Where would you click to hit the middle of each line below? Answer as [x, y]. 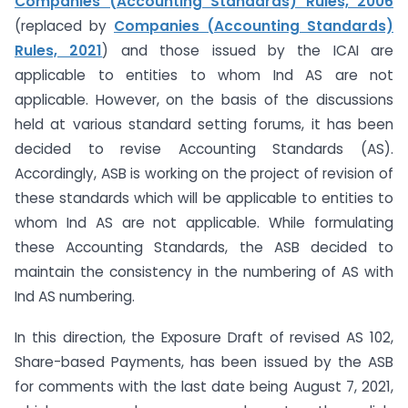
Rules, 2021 [59, 51]
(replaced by [64, 26]
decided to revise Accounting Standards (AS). [204, 149]
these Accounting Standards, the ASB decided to [204, 248]
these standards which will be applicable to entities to [204, 199]
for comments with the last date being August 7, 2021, [204, 387]
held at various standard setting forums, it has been [204, 125]
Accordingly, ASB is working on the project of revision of [204, 174]
